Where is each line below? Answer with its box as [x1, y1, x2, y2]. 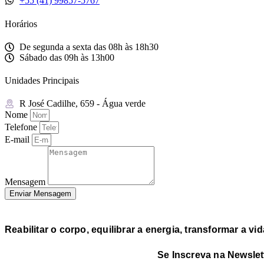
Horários [5, 18, 37, 29]
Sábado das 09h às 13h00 [19, 52, 114, 62]
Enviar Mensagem [9, 189, 71, 199]
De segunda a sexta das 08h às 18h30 [19, 41, 159, 52]
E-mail [5, 134, 32, 145]
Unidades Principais [5, 75, 79, 86]
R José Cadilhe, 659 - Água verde [19, 98, 146, 109]
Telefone [5, 122, 39, 133]
